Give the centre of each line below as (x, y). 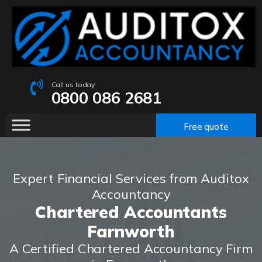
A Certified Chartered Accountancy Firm (131, 249)
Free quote (206, 126)
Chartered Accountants (131, 212)
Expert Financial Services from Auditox (131, 179)
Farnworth (131, 232)
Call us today (73, 85)
